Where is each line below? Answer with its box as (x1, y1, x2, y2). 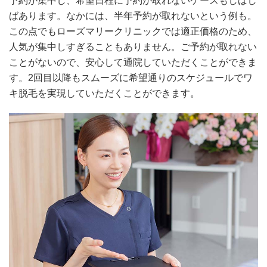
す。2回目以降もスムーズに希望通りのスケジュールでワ (9, 73, 253, 83)
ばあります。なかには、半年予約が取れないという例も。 (9, 11, 257, 21)
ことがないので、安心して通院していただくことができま (9, 57, 257, 68)
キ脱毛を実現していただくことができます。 (9, 88, 200, 99)
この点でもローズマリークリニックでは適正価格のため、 (9, 26, 257, 37)
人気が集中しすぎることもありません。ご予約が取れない (9, 42, 257, 52)
